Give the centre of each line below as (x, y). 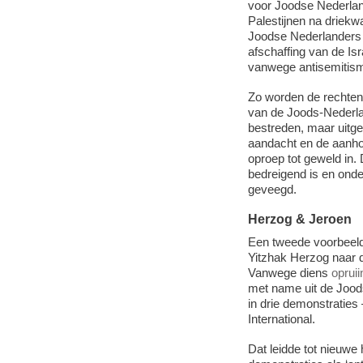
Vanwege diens (289, 272)
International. (281, 318)
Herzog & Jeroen (299, 219)
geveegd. (272, 190)
